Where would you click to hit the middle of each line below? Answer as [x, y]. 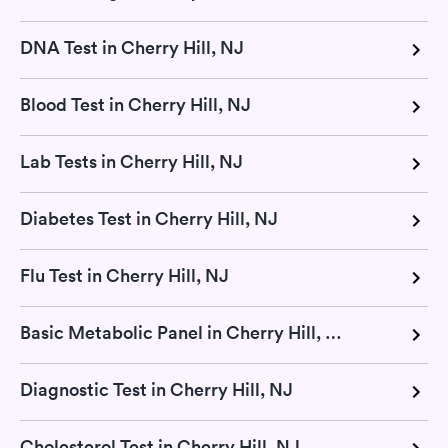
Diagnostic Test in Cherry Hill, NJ [156, 389]
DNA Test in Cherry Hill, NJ [132, 47]
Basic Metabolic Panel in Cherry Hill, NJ [333, 332]
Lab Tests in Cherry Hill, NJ [131, 161]
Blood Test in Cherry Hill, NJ [135, 104]
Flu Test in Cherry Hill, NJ [124, 275]
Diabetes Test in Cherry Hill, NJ [149, 218]
